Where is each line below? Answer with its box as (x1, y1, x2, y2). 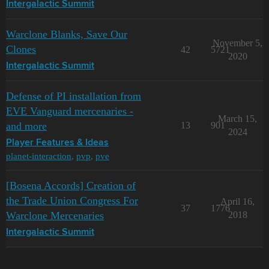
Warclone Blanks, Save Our (6, 28, 127, 41)
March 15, (218, 113, 257, 124)
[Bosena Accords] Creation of (6, 180, 136, 192)
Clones (6, 43, 36, 56)
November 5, (213, 38, 262, 49)
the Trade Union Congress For (6, 195, 138, 207)
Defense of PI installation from (6, 90, 141, 103)
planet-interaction (6, 151, 71, 162)
